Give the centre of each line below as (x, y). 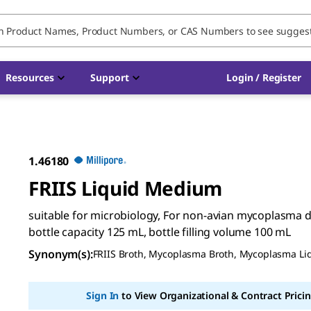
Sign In (103, 295)
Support (110, 77)
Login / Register (264, 77)
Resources (30, 77)
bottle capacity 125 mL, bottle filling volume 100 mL (160, 232)
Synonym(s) (59, 254)
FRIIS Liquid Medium (126, 188)
